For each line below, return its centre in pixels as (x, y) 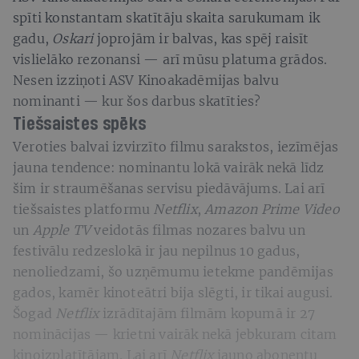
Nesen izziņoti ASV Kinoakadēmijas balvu (146, 80)
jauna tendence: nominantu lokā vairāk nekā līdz (169, 167)
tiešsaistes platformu (83, 209)
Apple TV (62, 230)
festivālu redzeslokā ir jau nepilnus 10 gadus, (157, 250)
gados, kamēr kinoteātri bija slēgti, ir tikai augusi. (173, 292)
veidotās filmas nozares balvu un (198, 230)
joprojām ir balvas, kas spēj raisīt (201, 38)
